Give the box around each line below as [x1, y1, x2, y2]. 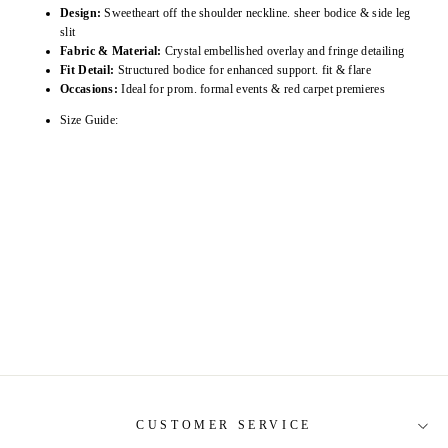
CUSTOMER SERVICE [136, 418, 312, 433]
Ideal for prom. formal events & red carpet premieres [121, 82, 385, 97]
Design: [60, 6, 102, 21]
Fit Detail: [60, 63, 115, 78]
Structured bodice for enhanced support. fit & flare [117, 63, 371, 78]
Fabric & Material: [60, 44, 162, 59]
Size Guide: [60, 113, 119, 128]
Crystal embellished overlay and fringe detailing [164, 44, 405, 59]
